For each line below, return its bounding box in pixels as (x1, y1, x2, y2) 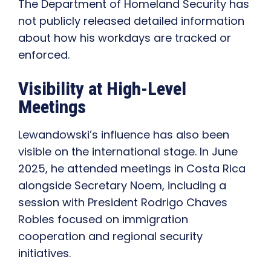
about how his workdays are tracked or (18, 30, 231, 46)
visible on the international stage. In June (18, 144, 238, 160)
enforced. (18, 47, 70, 63)
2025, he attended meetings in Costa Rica (18, 161, 246, 177)
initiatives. (18, 246, 71, 261)
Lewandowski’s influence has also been (18, 127, 229, 143)
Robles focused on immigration (18, 212, 188, 227)
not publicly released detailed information (18, 13, 244, 29)
